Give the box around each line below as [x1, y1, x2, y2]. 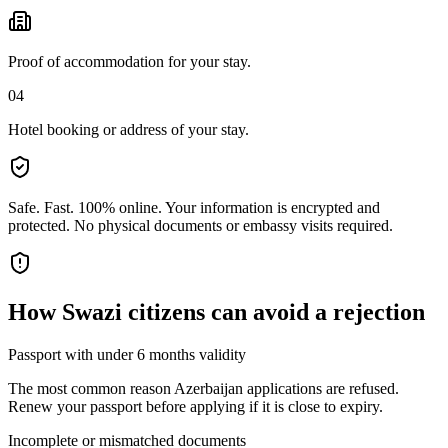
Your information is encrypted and [165, 198, 380, 216]
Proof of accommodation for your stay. [8, 52, 251, 70]
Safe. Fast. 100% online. [8, 198, 162, 216]
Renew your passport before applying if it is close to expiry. [8, 397, 383, 415]
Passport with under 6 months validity [8, 345, 246, 363]
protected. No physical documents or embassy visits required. [8, 216, 393, 234]
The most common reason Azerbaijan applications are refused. [8, 379, 399, 397]
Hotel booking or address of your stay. [8, 120, 249, 138]
